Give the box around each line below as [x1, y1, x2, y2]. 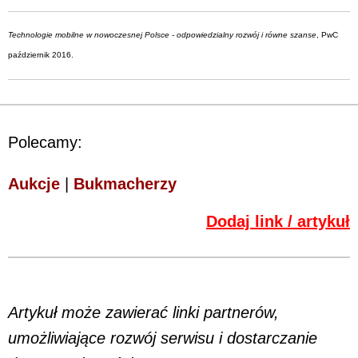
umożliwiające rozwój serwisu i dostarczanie [8, 328, 317, 347]
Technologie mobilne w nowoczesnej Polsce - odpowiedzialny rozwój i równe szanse [8, 30, 316, 39]
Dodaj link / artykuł [206, 212, 350, 230]
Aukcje [8, 174, 60, 193]
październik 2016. [8, 50, 74, 68]
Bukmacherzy [74, 174, 177, 193]
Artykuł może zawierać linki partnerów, [8, 303, 279, 321]
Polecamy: [8, 133, 82, 151]
